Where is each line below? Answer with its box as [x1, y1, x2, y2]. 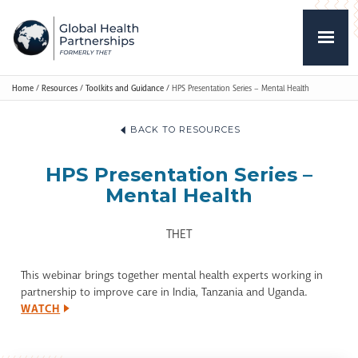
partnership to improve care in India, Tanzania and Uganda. [21, 284, 308, 300]
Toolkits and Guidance [86, 82, 164, 93]
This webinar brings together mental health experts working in [21, 268, 324, 283]
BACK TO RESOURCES [129, 124, 241, 136]
